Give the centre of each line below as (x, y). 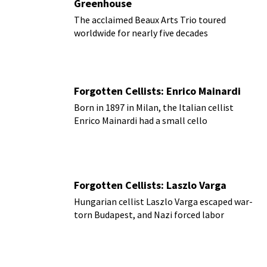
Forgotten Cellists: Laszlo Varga (150, 185)
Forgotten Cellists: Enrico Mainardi (157, 91)
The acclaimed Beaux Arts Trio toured (150, 20)
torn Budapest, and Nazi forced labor (149, 214)
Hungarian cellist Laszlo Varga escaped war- (163, 201)
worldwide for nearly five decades (141, 33)
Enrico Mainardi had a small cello (141, 120)
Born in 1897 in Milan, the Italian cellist (154, 107)
